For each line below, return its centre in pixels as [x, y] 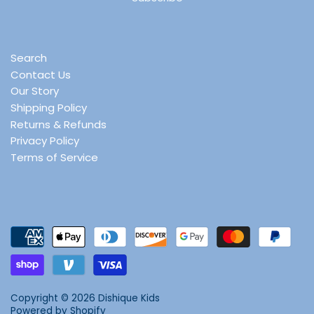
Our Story [35, 91]
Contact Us [41, 74]
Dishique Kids [129, 298]
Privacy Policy [45, 141]
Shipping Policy [49, 108]
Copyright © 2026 [54, 298]
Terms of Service [54, 157]
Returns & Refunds [59, 124]
